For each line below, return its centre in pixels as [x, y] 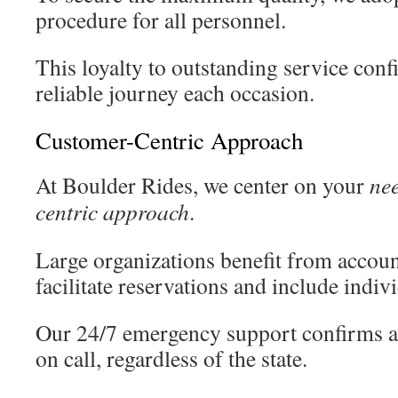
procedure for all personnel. [161, 20]
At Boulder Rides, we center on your [203, 185]
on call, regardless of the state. [171, 358]
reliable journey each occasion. [175, 92]
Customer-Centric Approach [169, 140]
